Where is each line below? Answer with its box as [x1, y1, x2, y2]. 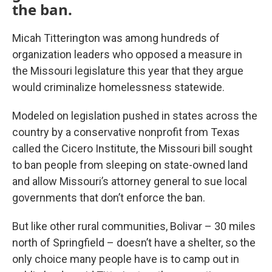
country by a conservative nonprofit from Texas [12, 126, 240, 139]
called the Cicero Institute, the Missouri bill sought [12, 142, 253, 155]
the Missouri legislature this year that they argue [12, 64, 243, 78]
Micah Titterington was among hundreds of [12, 32, 220, 45]
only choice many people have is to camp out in [12, 253, 239, 266]
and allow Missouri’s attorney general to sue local [12, 175, 247, 188]
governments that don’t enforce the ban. [12, 191, 205, 205]
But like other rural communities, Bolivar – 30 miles [12, 220, 256, 233]
